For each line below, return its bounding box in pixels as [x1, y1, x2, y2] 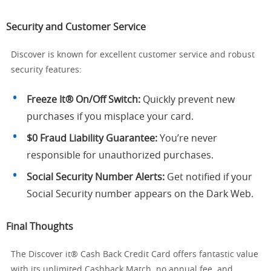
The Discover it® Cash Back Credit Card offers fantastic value [11, 250, 258, 259]
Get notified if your [165, 172, 252, 182]
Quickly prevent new [140, 95, 235, 105]
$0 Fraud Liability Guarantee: [27, 134, 157, 143]
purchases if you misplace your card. [27, 112, 194, 122]
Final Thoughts [6, 222, 73, 232]
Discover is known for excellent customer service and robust [11, 51, 255, 59]
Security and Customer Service [6, 22, 146, 32]
